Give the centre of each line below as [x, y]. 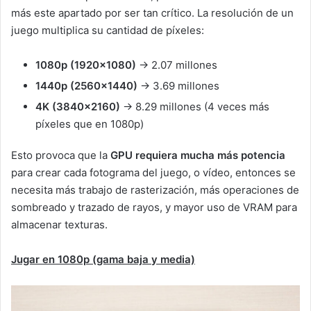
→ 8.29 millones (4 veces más [195, 107]
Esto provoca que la [61, 155]
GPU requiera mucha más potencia [198, 155]
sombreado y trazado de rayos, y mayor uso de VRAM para [154, 208]
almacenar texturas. [59, 225]
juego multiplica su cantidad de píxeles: [108, 31]
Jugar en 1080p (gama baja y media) [103, 260]
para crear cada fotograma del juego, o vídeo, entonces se [153, 173]
